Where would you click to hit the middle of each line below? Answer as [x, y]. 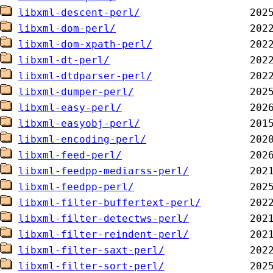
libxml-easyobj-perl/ [79, 123]
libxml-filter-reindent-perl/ [104, 234]
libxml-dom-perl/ [67, 28]
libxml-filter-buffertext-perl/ [110, 203]
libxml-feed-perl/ [70, 155]
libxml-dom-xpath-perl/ [85, 44]
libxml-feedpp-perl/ [76, 187]
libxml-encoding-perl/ [82, 139]
